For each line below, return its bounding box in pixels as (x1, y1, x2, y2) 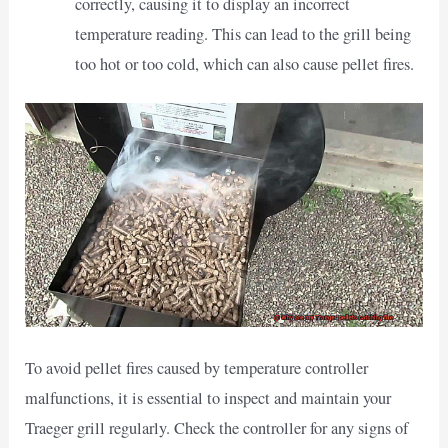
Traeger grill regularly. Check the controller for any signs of (25, 417, 409, 440)
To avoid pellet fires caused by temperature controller (25, 357, 369, 380)
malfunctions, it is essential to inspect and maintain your (25, 387, 392, 410)
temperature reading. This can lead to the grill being (74, 22, 411, 45)
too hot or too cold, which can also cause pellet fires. (74, 52, 414, 75)
